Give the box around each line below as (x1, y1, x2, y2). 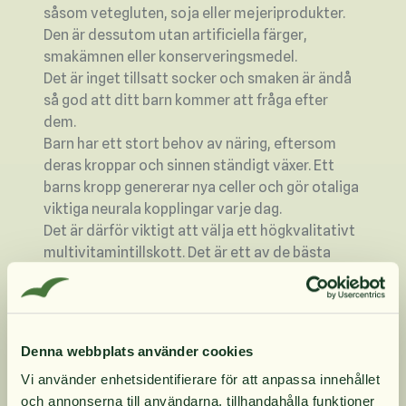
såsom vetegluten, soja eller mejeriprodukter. (43, 5, 345, 23)
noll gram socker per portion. (43, 353, 233, 371)
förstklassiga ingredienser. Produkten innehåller (43, 331, 359, 349)
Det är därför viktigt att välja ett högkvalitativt (43, 222, 355, 240)
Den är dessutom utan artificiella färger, (43, 26, 307, 44)
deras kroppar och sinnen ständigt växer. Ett (43, 157, 334, 175)
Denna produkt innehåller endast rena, (43, 309, 295, 327)
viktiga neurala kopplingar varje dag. (43, 200, 282, 218)
